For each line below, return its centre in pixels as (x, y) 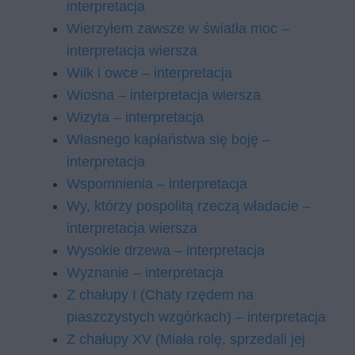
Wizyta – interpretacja (135, 117)
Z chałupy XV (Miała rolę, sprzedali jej (186, 339)
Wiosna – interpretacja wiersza (164, 95)
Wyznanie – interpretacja (145, 273)
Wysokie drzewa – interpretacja (166, 250)
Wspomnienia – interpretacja (157, 184)
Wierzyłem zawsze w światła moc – (178, 29)
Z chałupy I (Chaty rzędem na (160, 295)
